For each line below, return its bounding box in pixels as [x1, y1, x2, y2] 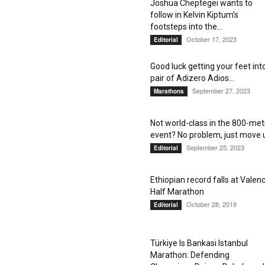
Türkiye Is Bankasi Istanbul [150, 238, 248, 248]
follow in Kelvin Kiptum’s [150, 10, 238, 20]
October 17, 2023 [186, 34, 237, 44]
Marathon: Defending [150, 250, 230, 260]
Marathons [154, 87, 184, 95]
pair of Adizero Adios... [150, 73, 234, 83]
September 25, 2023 [186, 143, 244, 152]
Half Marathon [150, 187, 204, 196]
